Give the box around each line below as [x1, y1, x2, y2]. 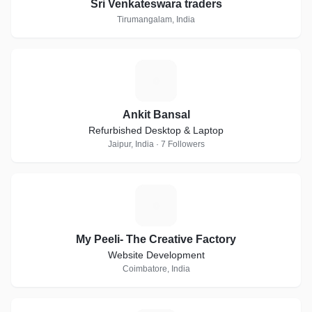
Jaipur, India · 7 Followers [107, 139, 205, 149]
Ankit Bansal [122, 109, 190, 120]
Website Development [107, 249, 205, 260]
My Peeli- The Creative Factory [76, 233, 236, 245]
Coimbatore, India [122, 264, 190, 274]
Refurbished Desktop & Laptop [88, 125, 224, 136]
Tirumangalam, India [117, 15, 195, 24]
